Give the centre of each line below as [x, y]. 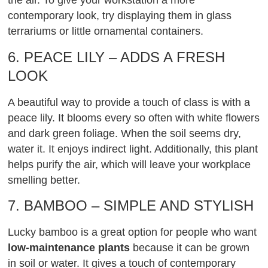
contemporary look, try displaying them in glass [120, 16]
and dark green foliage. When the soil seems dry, [125, 133]
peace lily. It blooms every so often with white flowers [134, 118]
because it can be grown [190, 247]
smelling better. [44, 180]
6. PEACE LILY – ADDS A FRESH [117, 57]
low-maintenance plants [69, 247]
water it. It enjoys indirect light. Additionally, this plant [133, 149]
